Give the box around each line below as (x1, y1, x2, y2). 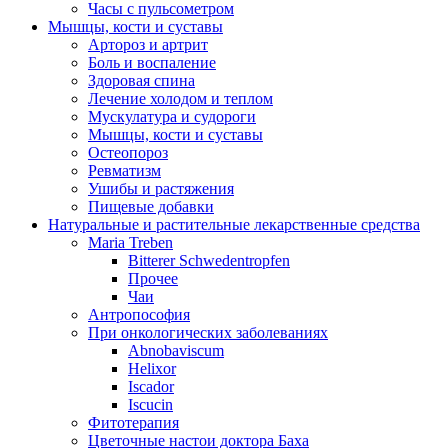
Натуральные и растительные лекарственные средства (48, 216, 420, 234)
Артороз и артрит (88, 36, 208, 54)
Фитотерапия (88, 414, 179, 432)
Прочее (128, 270, 178, 288)
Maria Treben (88, 234, 173, 252)
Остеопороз (88, 144, 168, 162)
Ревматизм (88, 162, 161, 180)
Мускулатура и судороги (88, 108, 256, 126)
